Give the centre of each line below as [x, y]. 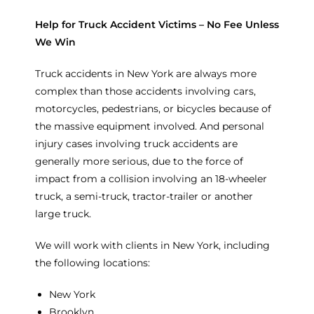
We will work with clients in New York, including [152, 245]
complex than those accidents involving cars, [145, 91]
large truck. [63, 213]
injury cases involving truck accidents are [136, 143]
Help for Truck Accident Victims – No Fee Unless [157, 24]
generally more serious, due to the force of [139, 161]
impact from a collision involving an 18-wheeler [151, 178]
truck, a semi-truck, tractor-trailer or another [144, 196]
